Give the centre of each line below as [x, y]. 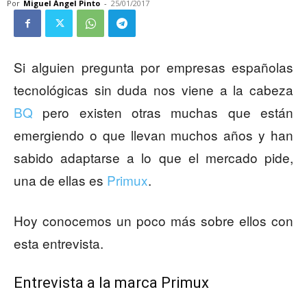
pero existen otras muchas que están [163, 112]
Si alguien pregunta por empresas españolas [153, 67]
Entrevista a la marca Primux [111, 283]
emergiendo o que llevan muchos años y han [153, 135]
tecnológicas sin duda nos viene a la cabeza [153, 90]
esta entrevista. [59, 243]
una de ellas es [60, 180]
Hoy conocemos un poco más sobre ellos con [153, 221]
